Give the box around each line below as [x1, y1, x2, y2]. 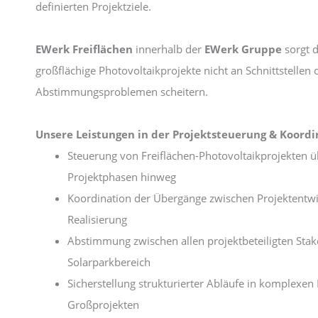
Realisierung [67, 212, 127, 226]
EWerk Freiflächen [35, 41, 133, 56]
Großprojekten [67, 297, 139, 312]
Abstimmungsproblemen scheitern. [35, 84, 208, 99]
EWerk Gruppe [204, 41, 282, 56]
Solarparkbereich [67, 254, 150, 269]
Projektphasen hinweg [67, 169, 176, 184]
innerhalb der [133, 41, 204, 56]
